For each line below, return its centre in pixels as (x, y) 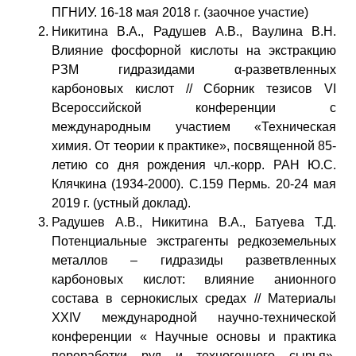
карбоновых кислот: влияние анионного (194, 279)
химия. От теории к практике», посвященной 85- (194, 145)
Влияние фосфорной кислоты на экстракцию (194, 50)
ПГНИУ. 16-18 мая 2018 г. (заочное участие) (180, 12)
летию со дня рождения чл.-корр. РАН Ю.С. (194, 164)
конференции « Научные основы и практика (194, 336)
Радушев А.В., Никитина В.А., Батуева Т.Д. (194, 222)
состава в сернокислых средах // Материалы (194, 298)
